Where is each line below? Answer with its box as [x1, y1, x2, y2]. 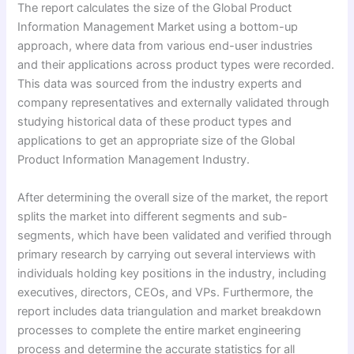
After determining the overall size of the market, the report [17, 190, 329, 205]
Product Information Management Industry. [17, 153, 250, 168]
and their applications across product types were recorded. [17, 58, 335, 73]
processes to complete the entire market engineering [17, 322, 302, 337]
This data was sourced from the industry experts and [17, 77, 303, 92]
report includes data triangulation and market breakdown [17, 303, 322, 318]
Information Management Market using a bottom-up [17, 20, 299, 35]
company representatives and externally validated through [17, 96, 330, 111]
